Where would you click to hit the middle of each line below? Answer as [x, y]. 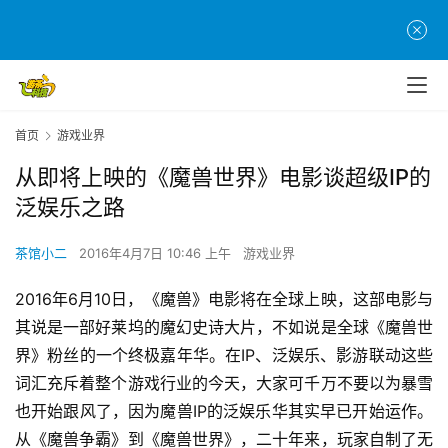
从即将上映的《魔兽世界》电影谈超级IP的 [223, 177]
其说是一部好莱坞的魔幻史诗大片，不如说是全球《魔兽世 [224, 327]
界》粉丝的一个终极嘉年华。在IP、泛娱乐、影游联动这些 [224, 355]
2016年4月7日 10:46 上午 [157, 253]
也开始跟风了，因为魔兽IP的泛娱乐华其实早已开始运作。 [224, 411]
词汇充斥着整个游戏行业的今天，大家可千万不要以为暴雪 [224, 383]
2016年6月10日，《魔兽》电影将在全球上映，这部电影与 [224, 299]
